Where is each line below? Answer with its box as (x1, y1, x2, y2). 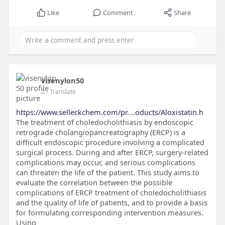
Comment (102, 8, 133, 18)
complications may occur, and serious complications (16, 157, 195, 168)
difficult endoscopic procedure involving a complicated (16, 137, 204, 148)
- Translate (46, 87, 76, 96)
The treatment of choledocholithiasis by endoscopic (16, 117, 193, 128)
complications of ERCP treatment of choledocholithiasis (16, 187, 206, 198)
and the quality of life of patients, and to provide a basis (16, 197, 207, 208)
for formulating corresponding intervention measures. (16, 207, 203, 218)
